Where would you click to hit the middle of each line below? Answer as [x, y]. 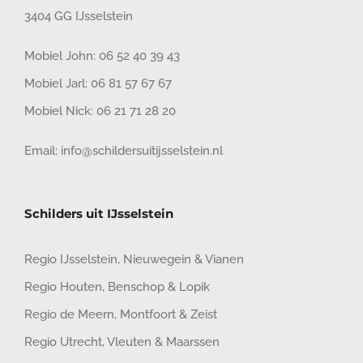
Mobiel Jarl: [58, 84]
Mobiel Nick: [60, 111]
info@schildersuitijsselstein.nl [142, 151]
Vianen [224, 260]
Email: [43, 151]
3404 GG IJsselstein [79, 17]
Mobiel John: [60, 56]
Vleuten [129, 342]
